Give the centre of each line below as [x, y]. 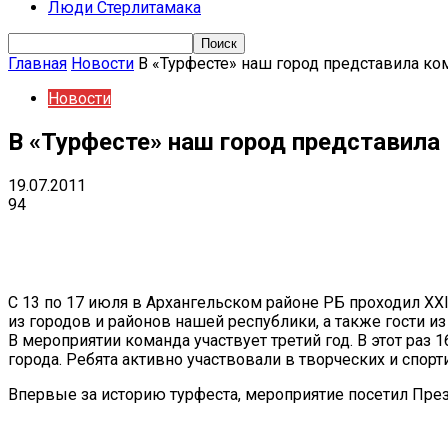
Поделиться [119, 234]
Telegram [335, 234]
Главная [37, 63]
